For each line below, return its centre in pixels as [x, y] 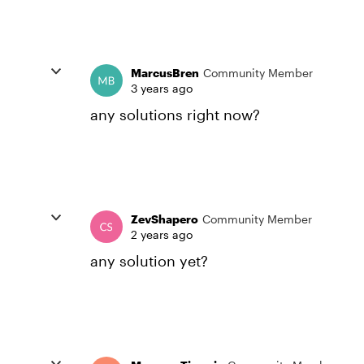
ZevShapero [165, 219]
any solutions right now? [175, 115]
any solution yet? [149, 261]
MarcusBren [165, 73]
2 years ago [162, 234]
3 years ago [162, 88]
